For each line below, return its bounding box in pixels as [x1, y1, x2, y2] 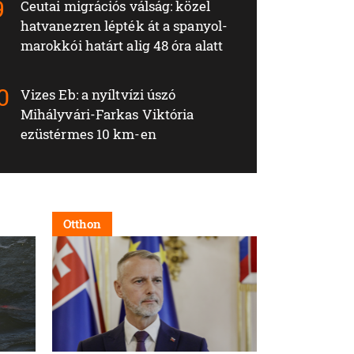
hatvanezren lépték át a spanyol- [20, 16, 228, 35]
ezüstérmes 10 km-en [20, 124, 156, 143]
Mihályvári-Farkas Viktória [20, 104, 194, 123]
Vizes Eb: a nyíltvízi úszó [20, 85, 176, 104]
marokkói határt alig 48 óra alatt [20, 36, 224, 55]
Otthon [63, 215, 101, 232]
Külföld [284, 215, 326, 232]
